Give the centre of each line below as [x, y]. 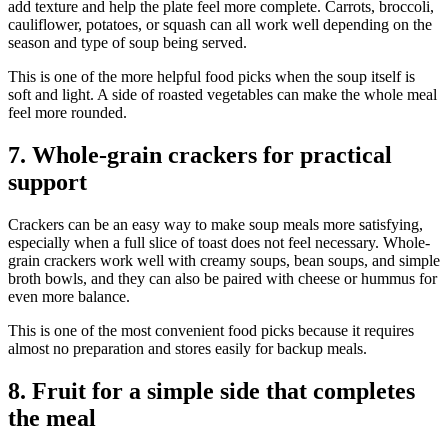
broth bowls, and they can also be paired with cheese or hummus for [222, 279]
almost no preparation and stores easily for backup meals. [187, 349]
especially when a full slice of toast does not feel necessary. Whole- [219, 243]
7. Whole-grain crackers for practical [200, 155]
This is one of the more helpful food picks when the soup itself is [211, 77]
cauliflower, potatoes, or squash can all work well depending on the [220, 25]
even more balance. [69, 297]
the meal [52, 417]
